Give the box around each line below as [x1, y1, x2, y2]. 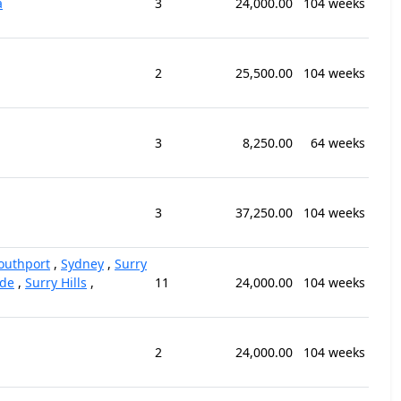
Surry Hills [25, 274, 87, 291]
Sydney [61, 255, 104, 272]
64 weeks [311, 134, 365, 151]
